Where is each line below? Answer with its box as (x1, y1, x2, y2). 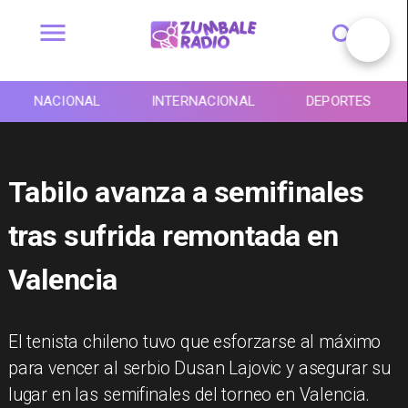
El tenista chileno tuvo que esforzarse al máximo (7, 331, 382, 353)
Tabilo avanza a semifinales (7, 174, 364, 209)
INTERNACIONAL (151, 93, 255, 110)
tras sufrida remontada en (7, 218, 339, 253)
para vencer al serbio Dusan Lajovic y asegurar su (7, 358, 392, 380)
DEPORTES (306, 93, 372, 110)
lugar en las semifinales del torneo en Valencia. (7, 384, 371, 406)
